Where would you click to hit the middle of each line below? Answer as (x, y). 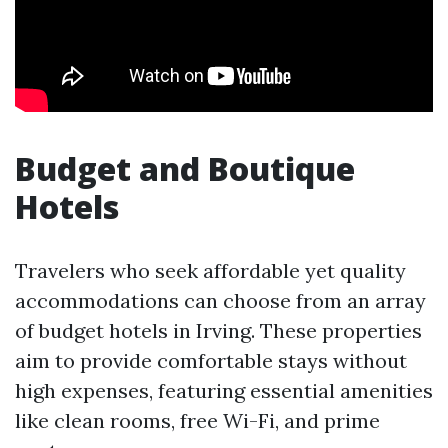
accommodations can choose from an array (220, 300)
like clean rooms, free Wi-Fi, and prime (197, 420)
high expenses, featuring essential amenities (224, 390)
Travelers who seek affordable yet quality (210, 270)
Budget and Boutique (185, 168)
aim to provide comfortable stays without (211, 360)
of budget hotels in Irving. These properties (218, 330)
